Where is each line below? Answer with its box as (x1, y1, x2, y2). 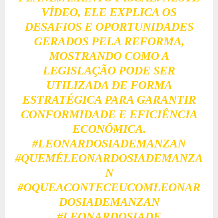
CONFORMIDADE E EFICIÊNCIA (20, 108, 198, 121)
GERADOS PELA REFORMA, (34, 35, 184, 48)
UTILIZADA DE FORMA (46, 78, 172, 91)
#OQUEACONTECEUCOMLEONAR (18, 181, 200, 194)
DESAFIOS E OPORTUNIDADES (24, 20, 194, 33)
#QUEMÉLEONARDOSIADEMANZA (15, 151, 203, 164)
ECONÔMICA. (72, 122, 146, 135)
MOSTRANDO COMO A (49, 49, 169, 62)
